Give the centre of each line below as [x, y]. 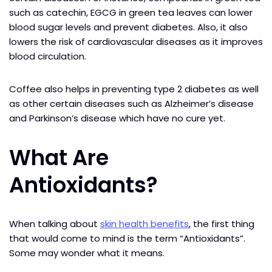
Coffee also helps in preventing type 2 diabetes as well [134, 89]
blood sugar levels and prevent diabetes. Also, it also [128, 27]
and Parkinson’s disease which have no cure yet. [118, 118]
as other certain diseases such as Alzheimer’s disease [131, 103]
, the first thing [222, 223]
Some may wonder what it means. [88, 253]
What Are [59, 157]
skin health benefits [144, 223]
